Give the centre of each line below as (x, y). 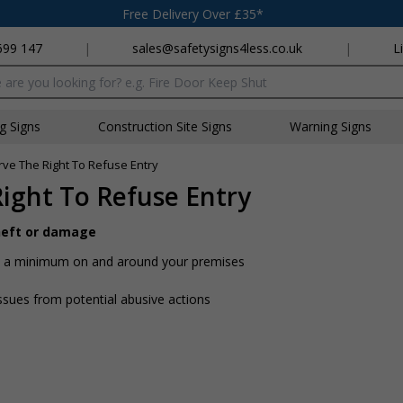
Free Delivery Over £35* (193, 13)
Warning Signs (331, 126)
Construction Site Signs (165, 126)
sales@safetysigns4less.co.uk (218, 48)
